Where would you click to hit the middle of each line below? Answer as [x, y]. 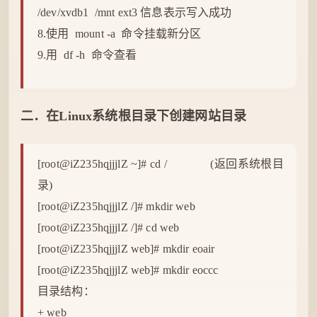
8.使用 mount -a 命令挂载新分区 [120, 34]
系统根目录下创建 [144, 116]
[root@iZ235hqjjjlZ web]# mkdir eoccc [134, 270]
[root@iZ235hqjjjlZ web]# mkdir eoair [126, 249]
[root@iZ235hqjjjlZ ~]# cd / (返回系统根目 [161, 164]
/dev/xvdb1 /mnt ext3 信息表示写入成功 [135, 12]
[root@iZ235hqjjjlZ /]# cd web [109, 227]
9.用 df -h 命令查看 [87, 55]
